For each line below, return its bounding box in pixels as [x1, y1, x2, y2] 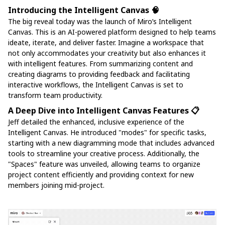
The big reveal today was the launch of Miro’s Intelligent [8, 17, 192, 27]
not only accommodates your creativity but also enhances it [8, 48, 206, 58]
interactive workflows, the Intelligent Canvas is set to [8, 80, 183, 90]
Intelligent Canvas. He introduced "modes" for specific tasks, [8, 128, 206, 138]
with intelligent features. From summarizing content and [8, 59, 193, 69]
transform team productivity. [8, 90, 102, 100]
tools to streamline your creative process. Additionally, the [8, 149, 199, 159]
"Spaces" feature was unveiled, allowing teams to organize [8, 159, 200, 169]
